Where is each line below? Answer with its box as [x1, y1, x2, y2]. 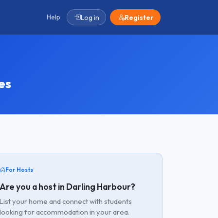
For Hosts [5, 166, 33, 173]
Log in [80, 13, 99, 22]
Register [124, 13, 153, 22]
